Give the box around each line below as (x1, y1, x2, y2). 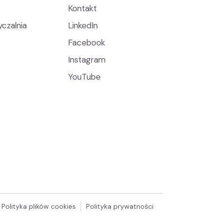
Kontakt (67, 3, 97, 14)
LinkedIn (67, 20, 98, 31)
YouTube (67, 71, 101, 82)
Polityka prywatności (86, 202, 153, 211)
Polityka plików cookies (1, 202, 76, 211)
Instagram (67, 54, 106, 65)
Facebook (67, 37, 105, 48)
